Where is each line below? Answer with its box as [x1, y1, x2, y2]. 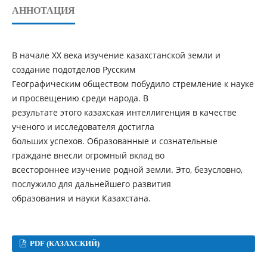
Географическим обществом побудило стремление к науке [11, 78, 254, 90]
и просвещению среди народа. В [11, 92, 148, 104]
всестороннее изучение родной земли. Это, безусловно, [11, 164, 243, 176]
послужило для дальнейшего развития [11, 178, 171, 190]
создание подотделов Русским [11, 64, 135, 76]
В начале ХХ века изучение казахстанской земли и [11, 49, 221, 61]
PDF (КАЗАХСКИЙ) [28, 239, 100, 249]
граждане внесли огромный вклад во [11, 150, 164, 162]
